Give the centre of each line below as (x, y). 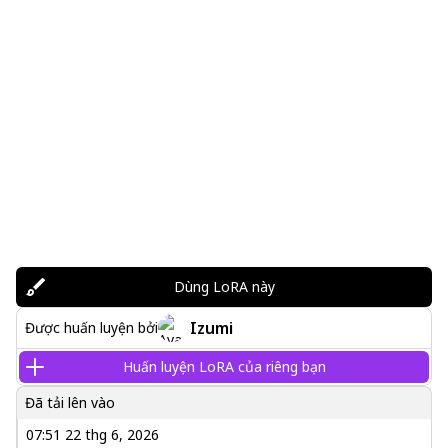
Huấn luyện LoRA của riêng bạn (224, 366)
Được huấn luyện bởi (91, 327)
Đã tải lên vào (70, 402)
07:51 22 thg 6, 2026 (92, 434)
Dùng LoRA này (224, 286)
